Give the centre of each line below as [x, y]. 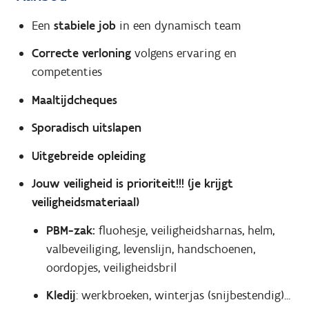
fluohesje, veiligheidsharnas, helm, [187, 230]
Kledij [61, 295]
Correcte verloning [81, 53]
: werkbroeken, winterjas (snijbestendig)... [183, 295]
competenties [67, 72]
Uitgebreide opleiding [90, 156]
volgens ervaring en [183, 53]
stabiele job [84, 25]
